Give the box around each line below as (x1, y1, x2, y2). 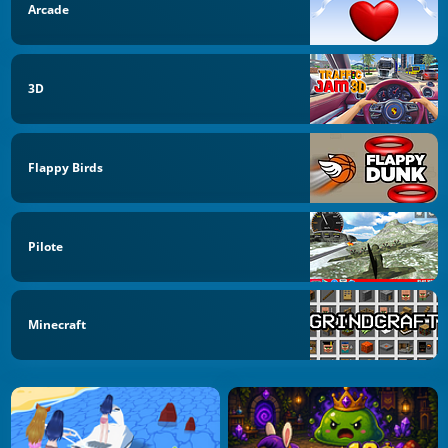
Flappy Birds (28, 158, 103, 176)
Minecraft (28, 316, 86, 334)
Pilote (28, 237, 63, 255)
